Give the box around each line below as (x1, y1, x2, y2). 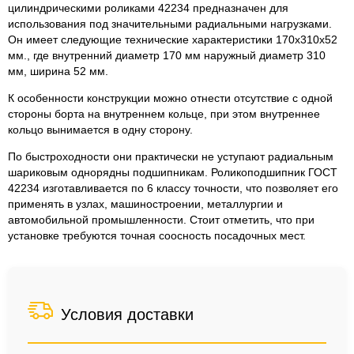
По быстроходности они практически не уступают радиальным (8, 150, 333, 163)
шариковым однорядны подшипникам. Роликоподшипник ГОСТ (8, 166, 337, 179)
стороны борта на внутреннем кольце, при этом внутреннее (8, 107, 320, 120)
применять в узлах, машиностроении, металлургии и (8, 198, 283, 210)
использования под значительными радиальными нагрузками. (8, 17, 332, 30)
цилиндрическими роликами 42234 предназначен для (8, 2, 288, 14)
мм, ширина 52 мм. (8, 65, 108, 77)
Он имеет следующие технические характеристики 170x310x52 (8, 33, 337, 46)
